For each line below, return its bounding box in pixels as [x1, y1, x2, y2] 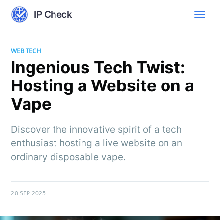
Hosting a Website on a [11, 75, 194, 95]
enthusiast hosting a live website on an [11, 137, 183, 149]
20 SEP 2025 [11, 189, 46, 197]
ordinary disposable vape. [11, 151, 126, 163]
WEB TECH [11, 46, 42, 55]
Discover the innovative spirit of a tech [11, 123, 182, 135]
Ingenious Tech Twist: [11, 57, 186, 77]
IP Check [34, 8, 72, 20]
